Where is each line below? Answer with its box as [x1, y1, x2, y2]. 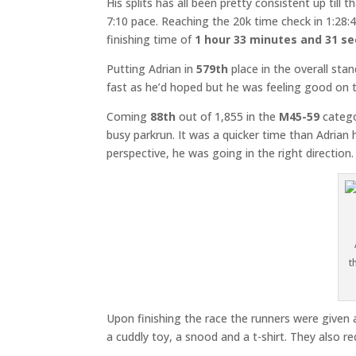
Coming [106, 108, 151, 124]
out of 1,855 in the [176, 108, 280, 124]
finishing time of [106, 31, 195, 47]
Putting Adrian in [106, 60, 197, 76]
